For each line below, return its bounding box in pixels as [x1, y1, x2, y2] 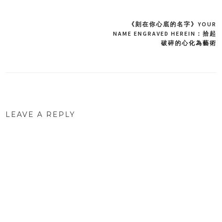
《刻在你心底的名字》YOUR [128, 20, 217, 28]
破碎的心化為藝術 [161, 39, 217, 47]
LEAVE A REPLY [5, 110, 76, 119]
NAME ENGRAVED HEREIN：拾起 [112, 29, 217, 37]
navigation [5, 40, 73, 55]
